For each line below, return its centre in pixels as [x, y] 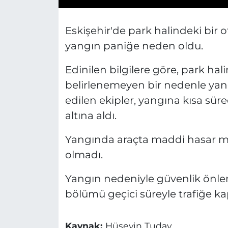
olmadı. [84, 155]
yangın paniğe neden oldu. [134, 46]
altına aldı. [91, 116]
